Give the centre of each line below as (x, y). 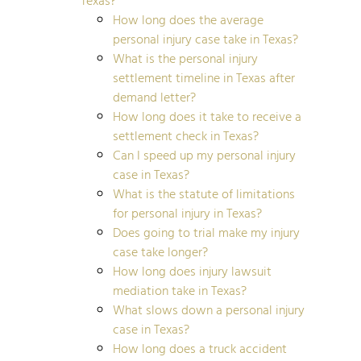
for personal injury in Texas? (187, 212)
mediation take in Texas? (180, 290)
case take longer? (160, 251)
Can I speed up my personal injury (204, 154)
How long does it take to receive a (207, 116)
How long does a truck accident (200, 348)
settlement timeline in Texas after (204, 77)
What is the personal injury (185, 58)
